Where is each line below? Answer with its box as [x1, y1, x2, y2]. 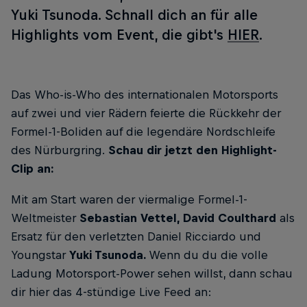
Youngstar [11, 248, 69, 262]
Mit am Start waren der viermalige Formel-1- [11, 193, 247, 207]
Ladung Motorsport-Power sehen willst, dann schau [11, 267, 293, 281]
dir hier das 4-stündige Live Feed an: [11, 285, 212, 299]
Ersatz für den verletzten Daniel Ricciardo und [11, 230, 261, 244]
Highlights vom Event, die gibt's [11, 27, 228, 42]
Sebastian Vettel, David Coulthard [79, 211, 280, 225]
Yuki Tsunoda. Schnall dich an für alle [11, 7, 258, 23]
